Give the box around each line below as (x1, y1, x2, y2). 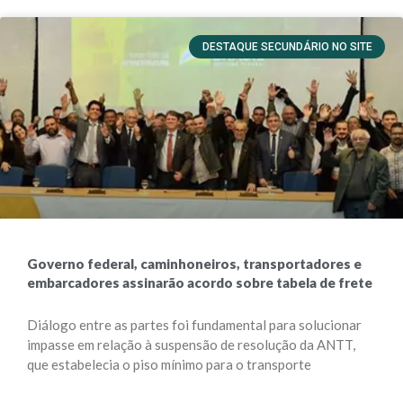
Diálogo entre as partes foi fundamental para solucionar (27, 317, 362, 333)
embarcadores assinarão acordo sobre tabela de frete (27, 274, 372, 291)
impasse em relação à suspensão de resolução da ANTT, (27, 336, 355, 353)
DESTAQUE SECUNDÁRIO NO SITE (201, 40, 372, 54)
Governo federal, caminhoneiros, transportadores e (27, 255, 362, 272)
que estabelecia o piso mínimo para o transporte (27, 356, 311, 372)
